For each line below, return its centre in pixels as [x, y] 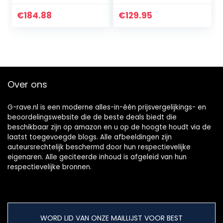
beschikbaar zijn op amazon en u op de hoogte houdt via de [109, 127]
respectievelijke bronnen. [50, 167]
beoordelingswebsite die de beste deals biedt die [92, 117]
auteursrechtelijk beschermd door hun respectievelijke [99, 147]
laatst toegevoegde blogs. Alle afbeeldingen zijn [90, 137]
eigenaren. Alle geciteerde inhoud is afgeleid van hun [97, 157]
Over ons [27, 85]
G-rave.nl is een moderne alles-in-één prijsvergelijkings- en [107, 108]
